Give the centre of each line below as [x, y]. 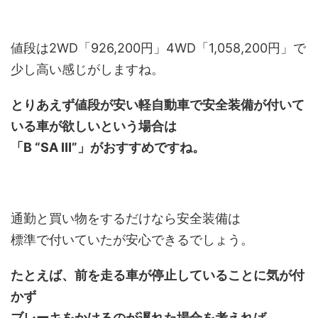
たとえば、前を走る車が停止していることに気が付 [158, 275]
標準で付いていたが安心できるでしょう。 [132, 239]
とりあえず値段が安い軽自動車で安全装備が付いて [158, 104]
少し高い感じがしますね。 [87, 69]
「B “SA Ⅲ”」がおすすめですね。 [108, 147]
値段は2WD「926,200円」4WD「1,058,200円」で [158, 48]
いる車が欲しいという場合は [94, 126]
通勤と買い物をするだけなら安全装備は [126, 218]
